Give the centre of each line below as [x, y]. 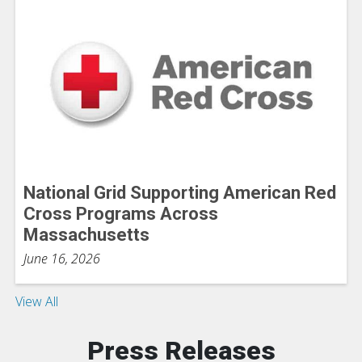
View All [37, 302]
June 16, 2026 [62, 259]
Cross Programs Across [121, 214]
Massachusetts [86, 235]
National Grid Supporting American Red [180, 193]
